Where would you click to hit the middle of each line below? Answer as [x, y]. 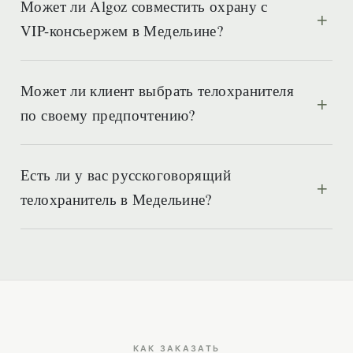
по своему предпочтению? [108, 115]
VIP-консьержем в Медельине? [122, 30]
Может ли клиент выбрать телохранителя [157, 90]
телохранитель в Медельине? [116, 199]
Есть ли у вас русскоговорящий [126, 175]
